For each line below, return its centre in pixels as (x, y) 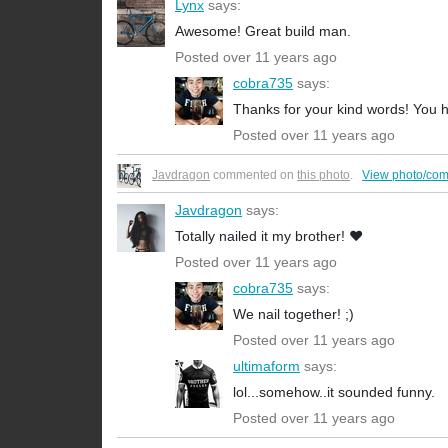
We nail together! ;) (293, 314)
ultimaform (266, 366)
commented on (253, 175)
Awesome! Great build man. (263, 31)
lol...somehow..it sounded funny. (334, 392)
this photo (323, 175)
